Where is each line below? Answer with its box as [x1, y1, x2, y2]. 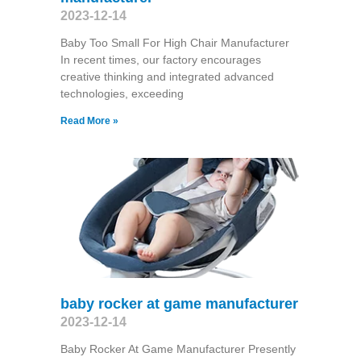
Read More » [60, 114, 118, 127]
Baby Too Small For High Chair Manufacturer [60, 35, 289, 49]
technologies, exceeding [60, 86, 184, 100]
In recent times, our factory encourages [60, 52, 261, 66]
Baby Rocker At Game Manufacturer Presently [60, 342, 296, 356]
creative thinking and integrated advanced [60, 69, 274, 83]
